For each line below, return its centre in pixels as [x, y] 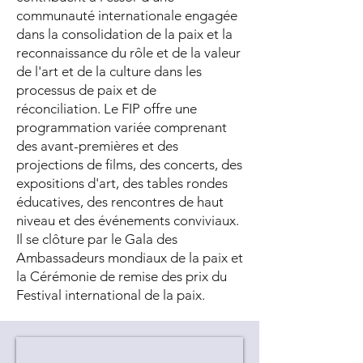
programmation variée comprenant [122, 127]
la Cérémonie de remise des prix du [122, 276]
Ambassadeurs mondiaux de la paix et [130, 258]
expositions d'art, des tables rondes [122, 183]
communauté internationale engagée [127, 15]
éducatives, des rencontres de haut [120, 202]
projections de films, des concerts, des [129, 164]
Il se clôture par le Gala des [97, 239]
